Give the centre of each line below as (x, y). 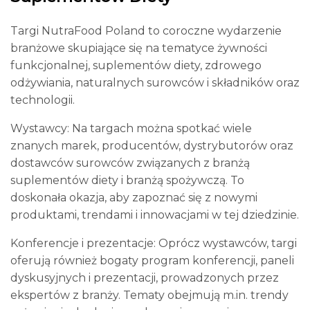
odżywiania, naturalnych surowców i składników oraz (155, 83)
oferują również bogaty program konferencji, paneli (152, 261)
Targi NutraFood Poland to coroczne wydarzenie (146, 31)
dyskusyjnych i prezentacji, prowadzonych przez (145, 278)
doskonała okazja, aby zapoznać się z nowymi (134, 198)
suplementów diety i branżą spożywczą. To (127, 181)
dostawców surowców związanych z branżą (130, 163)
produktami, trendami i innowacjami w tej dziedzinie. (155, 215)
